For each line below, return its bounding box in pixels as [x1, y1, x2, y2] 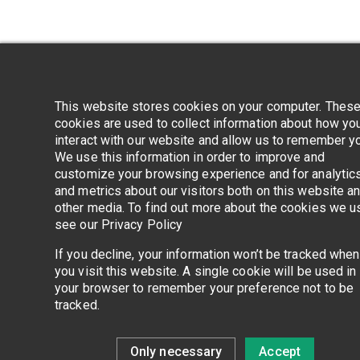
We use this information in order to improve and [55, 149, 325, 165]
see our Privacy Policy [55, 217, 183, 232]
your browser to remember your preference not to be [55, 280, 354, 296]
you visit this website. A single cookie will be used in [55, 264, 357, 279]
